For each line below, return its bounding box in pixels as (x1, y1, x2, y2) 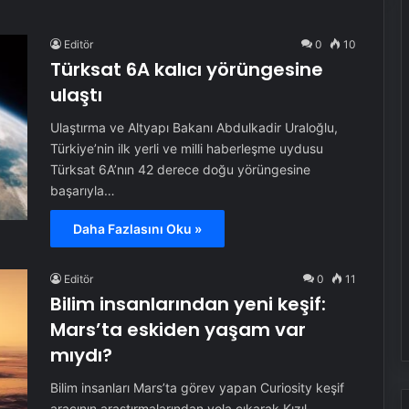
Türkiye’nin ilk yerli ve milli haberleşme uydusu (49, 141, 323, 156)
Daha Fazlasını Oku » (72, 221, 202, 236)
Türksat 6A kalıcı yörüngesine (49, 57, 323, 82)
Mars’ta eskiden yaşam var (49, 317, 306, 342)
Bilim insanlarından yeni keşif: (49, 291, 326, 317)
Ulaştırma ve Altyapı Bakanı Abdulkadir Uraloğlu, (49, 120, 338, 135)
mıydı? (49, 342, 112, 368)
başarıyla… (49, 183, 115, 198)
